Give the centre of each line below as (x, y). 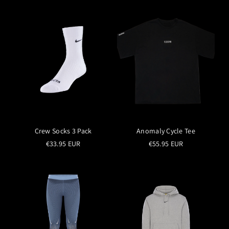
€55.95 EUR (166, 143)
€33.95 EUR (63, 143)
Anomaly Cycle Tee (166, 131)
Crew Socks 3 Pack (63, 131)
